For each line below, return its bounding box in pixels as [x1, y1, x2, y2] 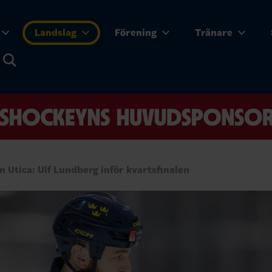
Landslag [35, 26, 80, 38]
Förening [115, 26, 159, 38]
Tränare [194, 26, 235, 38]
